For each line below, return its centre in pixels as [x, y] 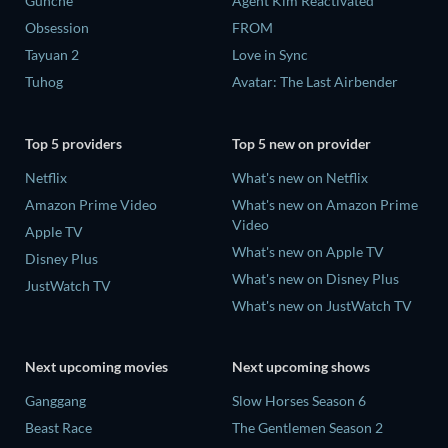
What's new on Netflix [300, 177]
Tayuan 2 [52, 55]
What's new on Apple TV [308, 251]
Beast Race [58, 428]
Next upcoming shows [301, 367]
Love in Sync [270, 55]
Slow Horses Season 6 [299, 401]
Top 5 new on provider [301, 143]
